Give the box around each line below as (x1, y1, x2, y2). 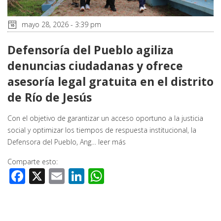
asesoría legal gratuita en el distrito (7, 73, 214, 89)
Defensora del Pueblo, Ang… (7, 137, 98, 147)
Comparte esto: (7, 156, 58, 166)
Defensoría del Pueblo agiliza (7, 41, 174, 58)
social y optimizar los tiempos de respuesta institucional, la (7, 125, 196, 135)
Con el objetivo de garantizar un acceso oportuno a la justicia (7, 113, 203, 123)
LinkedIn (84, 165, 145, 186)
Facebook (25, 165, 94, 186)
